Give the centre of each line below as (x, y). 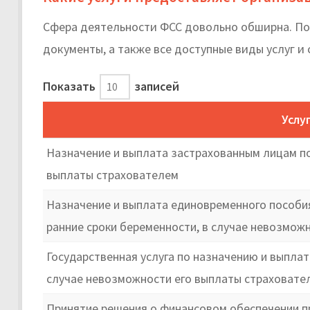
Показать (71, 86)
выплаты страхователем (112, 175)
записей (155, 86)
